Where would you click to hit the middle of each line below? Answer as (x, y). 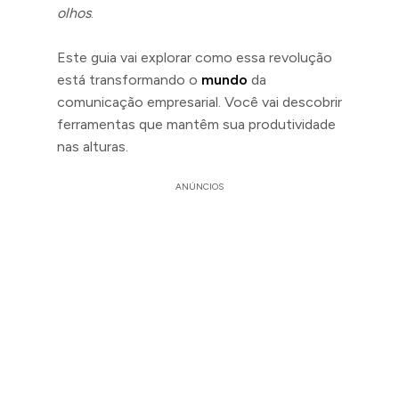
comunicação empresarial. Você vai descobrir (199, 102)
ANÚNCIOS (199, 187)
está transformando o (129, 80)
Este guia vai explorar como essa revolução (195, 57)
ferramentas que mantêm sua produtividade (196, 124)
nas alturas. (93, 147)
